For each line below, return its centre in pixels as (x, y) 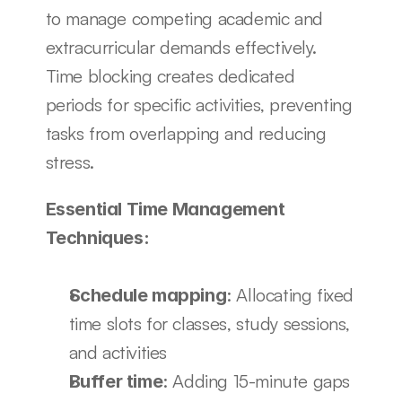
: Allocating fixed (290, 295)
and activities (118, 352)
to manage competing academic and (184, 18)
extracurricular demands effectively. (181, 47)
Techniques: (97, 238)
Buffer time (116, 381)
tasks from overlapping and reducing (186, 133)
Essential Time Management (165, 209)
